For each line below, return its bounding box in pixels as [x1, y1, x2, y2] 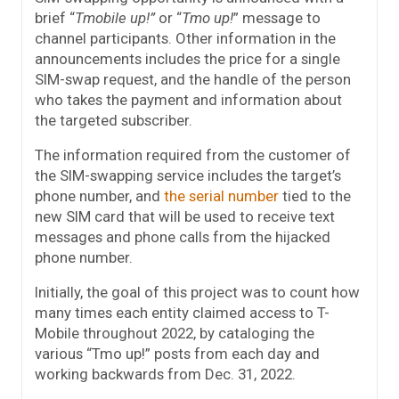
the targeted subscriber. [35, 111, 192, 130]
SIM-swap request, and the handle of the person [35, 70, 351, 89]
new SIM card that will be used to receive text [35, 208, 335, 226]
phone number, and [35, 187, 164, 206]
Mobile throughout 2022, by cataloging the [35, 324, 314, 343]
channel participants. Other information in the [35, 29, 336, 48]
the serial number [164, 187, 279, 206]
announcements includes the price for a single [35, 50, 340, 69]
